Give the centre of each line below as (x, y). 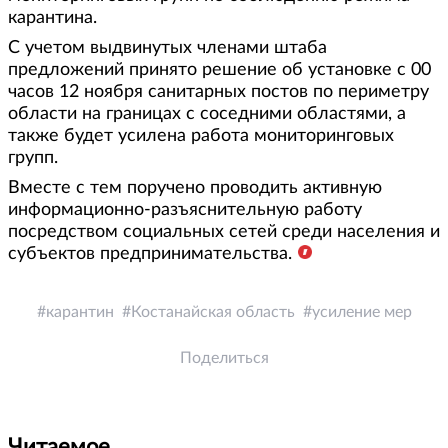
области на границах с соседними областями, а (207, 114)
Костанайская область (212, 312)
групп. (33, 158)
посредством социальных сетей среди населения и (224, 232)
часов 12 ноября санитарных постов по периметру (218, 92)
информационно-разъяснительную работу (185, 210)
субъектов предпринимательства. (150, 254)
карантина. (52, 18)
